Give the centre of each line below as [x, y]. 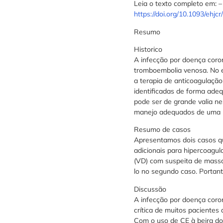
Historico [148, 50]
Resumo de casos [162, 130]
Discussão [150, 189]
